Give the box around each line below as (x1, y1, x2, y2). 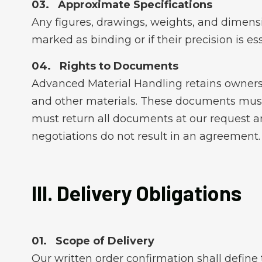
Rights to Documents (59, 60, 178, 73)
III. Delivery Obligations (31, 180, 242, 205)
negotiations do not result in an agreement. (31, 130, 260, 143)
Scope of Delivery (55, 235, 154, 247)
